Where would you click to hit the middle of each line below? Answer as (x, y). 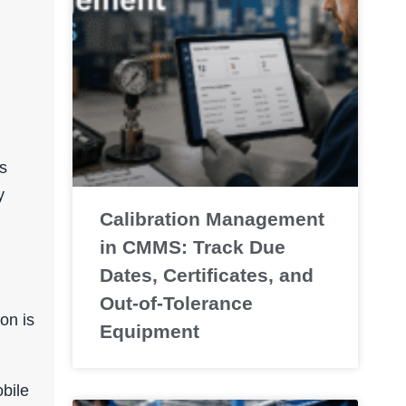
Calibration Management (212, 218)
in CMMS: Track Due (192, 246)
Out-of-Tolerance (176, 303)
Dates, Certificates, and (206, 275)
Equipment (149, 331)
